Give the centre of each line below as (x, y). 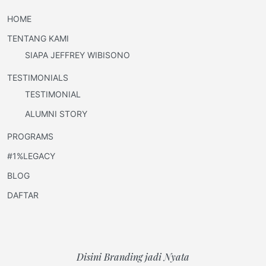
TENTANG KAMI (38, 39)
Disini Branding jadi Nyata (133, 257)
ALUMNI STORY (56, 114)
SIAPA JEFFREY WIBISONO (77, 55)
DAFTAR (23, 195)
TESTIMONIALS (38, 78)
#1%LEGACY (31, 156)
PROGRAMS (30, 137)
